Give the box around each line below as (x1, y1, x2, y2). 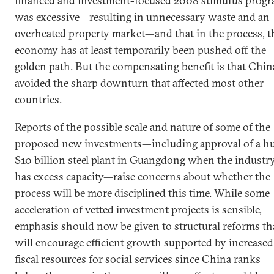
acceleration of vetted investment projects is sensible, (15, 202, 262, 217)
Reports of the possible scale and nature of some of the (15, 119, 270, 134)
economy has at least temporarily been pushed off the (15, 42, 266, 57)
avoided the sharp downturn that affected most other (15, 75, 264, 90)
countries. (15, 92, 62, 106)
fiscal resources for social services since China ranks (15, 251, 261, 266)
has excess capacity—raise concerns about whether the (15, 169, 270, 183)
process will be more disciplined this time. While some (15, 185, 270, 200)
